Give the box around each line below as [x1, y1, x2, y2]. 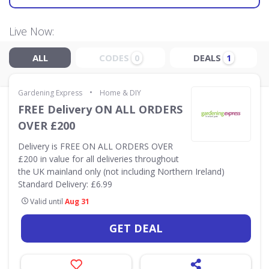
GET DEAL [109, 221, 163, 235]
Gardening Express [18, 88, 82, 98]
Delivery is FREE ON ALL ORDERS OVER [18, 141, 173, 152]
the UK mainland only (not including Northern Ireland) [18, 166, 225, 177]
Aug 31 [65, 196, 89, 207]
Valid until [28, 196, 65, 207]
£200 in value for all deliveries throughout [18, 153, 179, 165]
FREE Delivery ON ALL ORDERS [18, 102, 183, 116]
